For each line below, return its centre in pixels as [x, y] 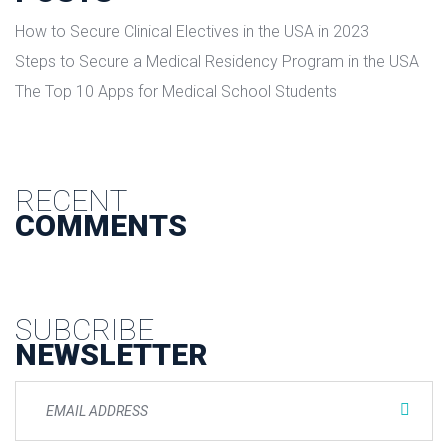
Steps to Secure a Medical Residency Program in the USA [217, 61]
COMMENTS [101, 225]
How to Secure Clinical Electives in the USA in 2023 [192, 31]
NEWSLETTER [111, 354]
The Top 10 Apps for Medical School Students [176, 91]
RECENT [71, 200]
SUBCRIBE [84, 329]
